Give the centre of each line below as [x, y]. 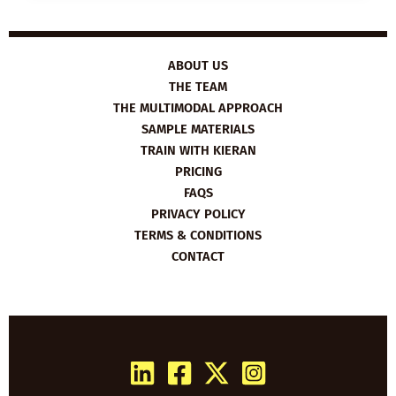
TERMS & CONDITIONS [198, 235]
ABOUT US [198, 65]
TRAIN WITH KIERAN [198, 150]
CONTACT [198, 256]
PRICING [198, 171]
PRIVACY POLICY [198, 214]
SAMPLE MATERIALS [198, 129]
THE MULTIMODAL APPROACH [198, 108]
